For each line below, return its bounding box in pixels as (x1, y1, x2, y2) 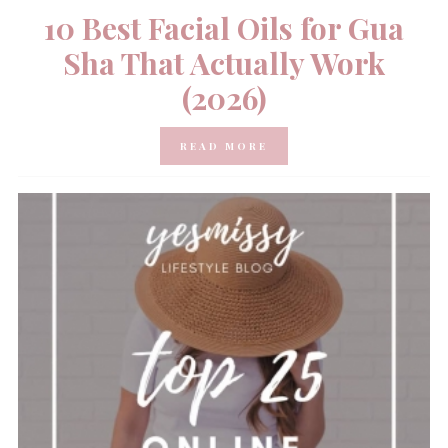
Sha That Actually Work (63, 43, 385, 84)
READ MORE (180, 138, 268, 153)
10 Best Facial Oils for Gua (44, 8, 404, 49)
